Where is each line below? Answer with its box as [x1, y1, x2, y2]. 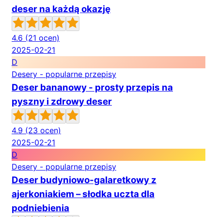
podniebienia [12, 202, 69, 214]
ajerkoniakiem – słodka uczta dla [12, 188, 155, 200]
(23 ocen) [25, 125, 61, 135]
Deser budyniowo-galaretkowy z [12, 174, 156, 186]
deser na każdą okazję [12, 3, 110, 15]
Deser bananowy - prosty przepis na [12, 82, 173, 93]
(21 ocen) [25, 33, 60, 43]
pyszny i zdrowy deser [12, 96, 112, 107]
